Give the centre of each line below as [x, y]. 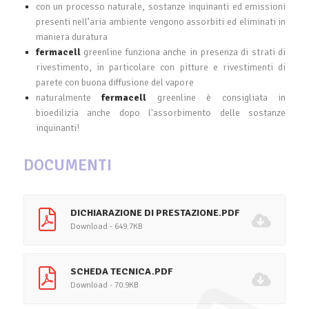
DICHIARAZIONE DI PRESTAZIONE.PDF [154, 212]
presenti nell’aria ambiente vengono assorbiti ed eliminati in [161, 21]
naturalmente [69, 97]
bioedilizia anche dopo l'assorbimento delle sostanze [161, 112]
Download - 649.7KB [106, 226]
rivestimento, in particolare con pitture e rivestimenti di [161, 67]
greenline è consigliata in [221, 97]
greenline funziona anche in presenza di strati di [185, 52]
